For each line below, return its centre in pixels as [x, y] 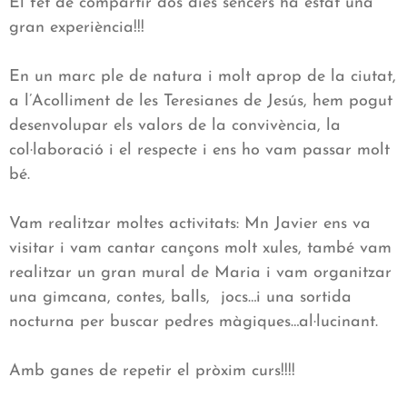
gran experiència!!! [77, 28]
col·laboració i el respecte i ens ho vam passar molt [199, 151]
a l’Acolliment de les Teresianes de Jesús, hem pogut [201, 102]
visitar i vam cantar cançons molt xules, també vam [200, 249]
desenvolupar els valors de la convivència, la [175, 126]
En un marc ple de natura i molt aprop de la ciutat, [203, 77]
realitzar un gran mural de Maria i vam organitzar [200, 273]
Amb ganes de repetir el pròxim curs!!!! [152, 372]
